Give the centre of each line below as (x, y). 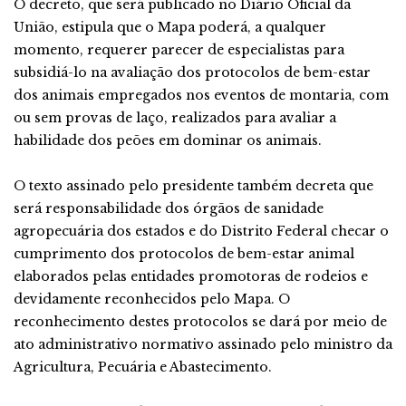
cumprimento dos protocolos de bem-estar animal (184, 254)
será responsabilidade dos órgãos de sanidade (169, 208)
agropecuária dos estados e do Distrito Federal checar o (201, 231)
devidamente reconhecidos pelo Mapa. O (152, 299)
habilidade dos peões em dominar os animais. (168, 140)
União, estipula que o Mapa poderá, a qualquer (170, 27)
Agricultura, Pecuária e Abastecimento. (143, 367)
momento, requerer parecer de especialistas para (179, 50)
